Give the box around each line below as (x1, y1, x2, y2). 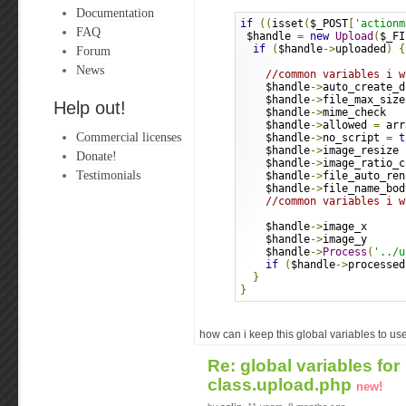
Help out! (53, 98, 126, 118)
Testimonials (76, 168, 140, 182)
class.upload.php (208, 375, 356, 394)
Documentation (76, 5, 154, 20)
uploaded (335, 43, 386, 55)
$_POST (310, 17, 348, 30)
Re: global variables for (208, 356, 400, 375)
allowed (323, 119, 373, 131)
